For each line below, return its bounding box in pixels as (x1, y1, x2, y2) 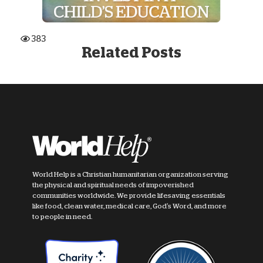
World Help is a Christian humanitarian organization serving (32, 171, 228, 178)
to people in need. (32, 213, 92, 221)
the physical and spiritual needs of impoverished (32, 181, 194, 189)
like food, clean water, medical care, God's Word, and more (32, 203, 227, 210)
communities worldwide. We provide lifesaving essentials (32, 192, 225, 200)
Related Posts (82, 45, 181, 60)
